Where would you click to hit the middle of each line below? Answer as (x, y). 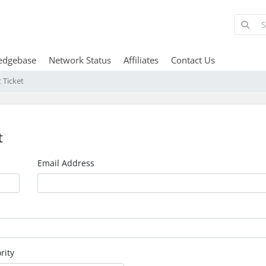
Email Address (66, 163)
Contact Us (193, 60)
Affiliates (141, 60)
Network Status (80, 60)
